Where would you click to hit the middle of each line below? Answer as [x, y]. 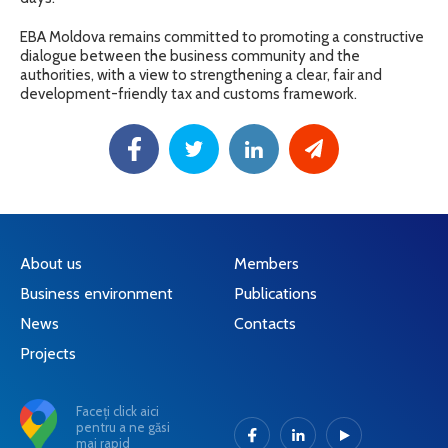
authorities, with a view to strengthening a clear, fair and [201, 74]
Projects [48, 353]
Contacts [265, 323]
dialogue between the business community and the [190, 55]
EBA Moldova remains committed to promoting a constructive [222, 36]
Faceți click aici [117, 410]
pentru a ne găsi [123, 426]
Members [266, 263]
